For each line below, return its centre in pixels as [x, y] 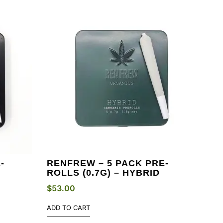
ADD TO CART [68, 208]
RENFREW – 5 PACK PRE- [108, 164]
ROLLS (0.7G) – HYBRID [103, 173]
